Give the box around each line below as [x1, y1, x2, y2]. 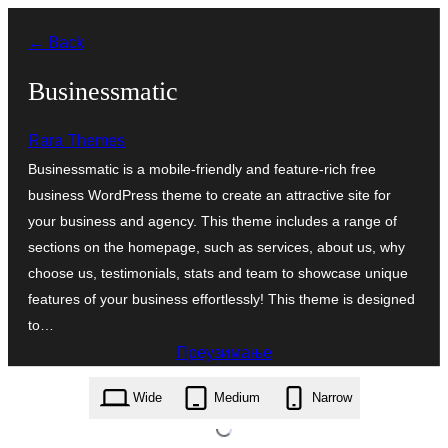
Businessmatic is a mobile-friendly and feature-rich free [28, 160, 376, 177]
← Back [28, 34, 84, 51]
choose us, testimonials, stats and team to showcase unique [28, 264, 408, 281]
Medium [213, 390, 260, 406]
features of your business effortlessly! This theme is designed [28, 290, 415, 307]
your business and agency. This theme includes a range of [28, 212, 397, 229]
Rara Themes [28, 131, 125, 149]
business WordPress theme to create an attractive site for [28, 186, 391, 203]
